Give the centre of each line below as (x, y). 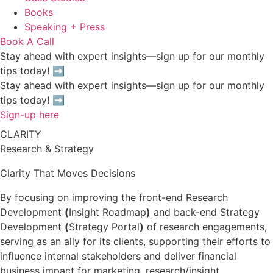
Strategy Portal (104, 227)
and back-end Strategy (205, 212)
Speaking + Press (65, 27)
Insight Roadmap (108, 212)
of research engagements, (205, 227)
